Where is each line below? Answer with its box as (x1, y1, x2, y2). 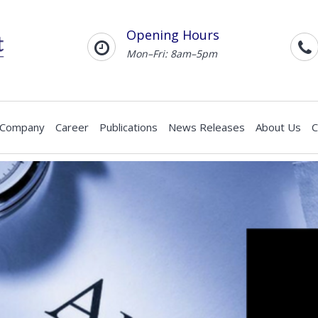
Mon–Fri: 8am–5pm (126, 47, 217, 60)
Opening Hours (126, 26, 219, 43)
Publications (99, 120, 158, 135)
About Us (256, 120, 301, 135)
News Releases (168, 120, 245, 135)
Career (55, 120, 89, 135)
